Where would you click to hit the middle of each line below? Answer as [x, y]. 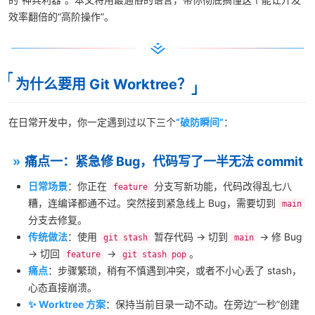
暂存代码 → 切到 [191, 237]
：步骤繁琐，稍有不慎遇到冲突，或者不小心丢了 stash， [175, 270]
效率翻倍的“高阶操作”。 [61, 17]
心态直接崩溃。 [63, 287]
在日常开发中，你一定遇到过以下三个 [92, 122]
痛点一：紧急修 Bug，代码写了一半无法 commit [164, 161]
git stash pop [154, 255]
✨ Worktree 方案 [67, 304]
